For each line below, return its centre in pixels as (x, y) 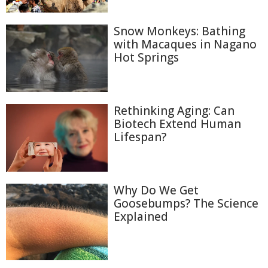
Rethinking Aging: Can (174, 111)
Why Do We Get (156, 191)
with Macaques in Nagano (185, 44)
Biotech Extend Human (177, 124)
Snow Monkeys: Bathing (179, 31)
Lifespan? (140, 137)
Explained (141, 217)
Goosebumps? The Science (186, 204)
